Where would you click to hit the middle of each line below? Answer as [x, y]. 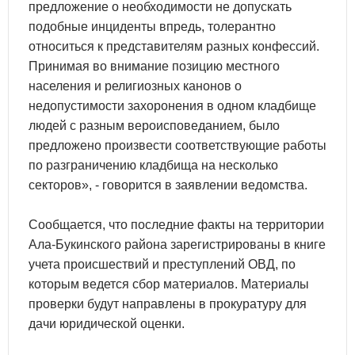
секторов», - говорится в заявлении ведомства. [168, 185]
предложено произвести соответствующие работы [177, 145]
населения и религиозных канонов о [135, 86]
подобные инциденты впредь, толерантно [152, 27]
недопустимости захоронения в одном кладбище [172, 106]
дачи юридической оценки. [107, 324]
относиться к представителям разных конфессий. [174, 46]
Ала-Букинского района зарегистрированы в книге [177, 244]
